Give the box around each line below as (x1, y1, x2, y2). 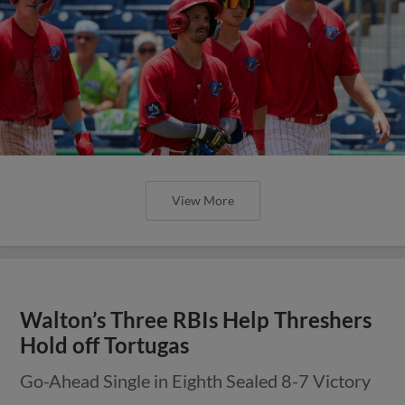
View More (171, 192, 234, 208)
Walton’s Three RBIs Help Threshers (20, 306, 372, 333)
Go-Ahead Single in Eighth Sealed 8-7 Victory (20, 369, 372, 391)
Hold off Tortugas (20, 332, 190, 358)
